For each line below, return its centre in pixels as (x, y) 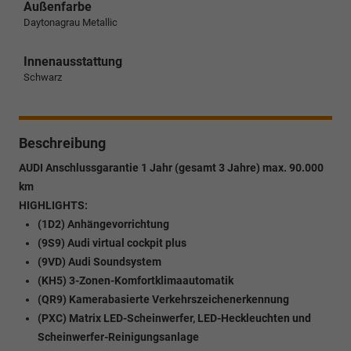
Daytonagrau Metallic (71, 22)
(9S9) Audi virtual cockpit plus (112, 242)
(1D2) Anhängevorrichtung (103, 224)
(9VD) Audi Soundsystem (100, 261)
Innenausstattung (73, 61)
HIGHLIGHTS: (53, 205)
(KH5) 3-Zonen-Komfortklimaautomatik (136, 280)
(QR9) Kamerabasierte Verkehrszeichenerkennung (163, 299)
